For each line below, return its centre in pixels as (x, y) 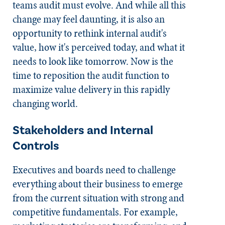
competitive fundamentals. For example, (95, 212)
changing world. (46, 103)
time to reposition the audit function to (91, 75)
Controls (36, 146)
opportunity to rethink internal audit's (90, 33)
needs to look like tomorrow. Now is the (93, 61)
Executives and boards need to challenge (94, 170)
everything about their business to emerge (98, 184)
